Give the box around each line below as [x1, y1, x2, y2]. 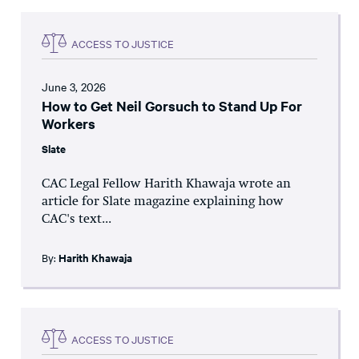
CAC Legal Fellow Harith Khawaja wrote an [42, 178, 291, 192]
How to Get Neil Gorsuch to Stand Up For [42, 96, 302, 116]
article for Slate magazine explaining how [42, 196, 284, 209]
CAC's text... [42, 213, 111, 227]
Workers [42, 114, 95, 134]
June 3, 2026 [42, 79, 106, 95]
